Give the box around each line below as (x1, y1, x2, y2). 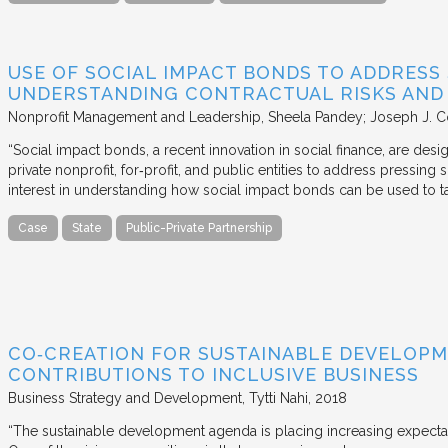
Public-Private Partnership (126, 220, 272, 235)
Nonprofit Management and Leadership (8, 108, 261, 125)
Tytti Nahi (249, 390, 308, 407)
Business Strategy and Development (8, 390, 242, 407)
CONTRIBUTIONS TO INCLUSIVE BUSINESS (8, 364, 419, 386)
